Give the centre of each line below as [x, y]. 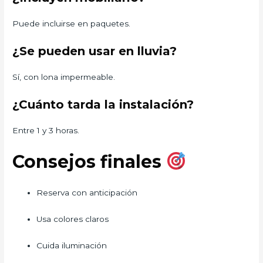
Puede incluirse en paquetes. [72, 23]
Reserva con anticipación [87, 193]
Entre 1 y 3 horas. [46, 130]
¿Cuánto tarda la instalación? [103, 104]
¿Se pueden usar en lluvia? [95, 51]
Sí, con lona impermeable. [64, 77]
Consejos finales [90, 162]
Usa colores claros [73, 219]
